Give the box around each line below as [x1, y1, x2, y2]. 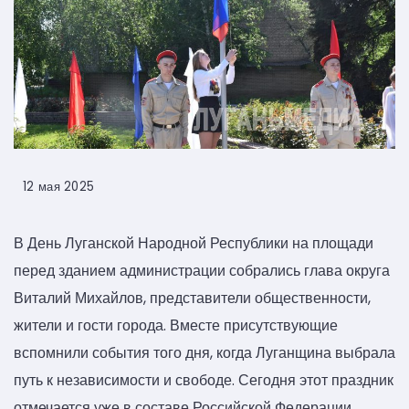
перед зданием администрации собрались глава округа [14, 260, 390, 282]
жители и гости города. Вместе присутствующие [14, 315, 338, 337]
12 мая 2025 [23, 178, 95, 196]
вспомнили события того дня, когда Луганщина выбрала [14, 342, 395, 364]
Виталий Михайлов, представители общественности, [14, 288, 371, 309]
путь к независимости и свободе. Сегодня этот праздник [14, 370, 393, 392]
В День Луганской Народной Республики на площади [14, 233, 373, 255]
